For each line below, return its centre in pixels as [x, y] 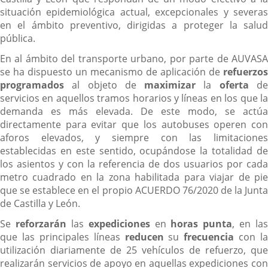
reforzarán [41, 223]
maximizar [170, 85]
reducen [144, 237]
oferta [234, 85]
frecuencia [209, 237]
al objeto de [104, 85]
